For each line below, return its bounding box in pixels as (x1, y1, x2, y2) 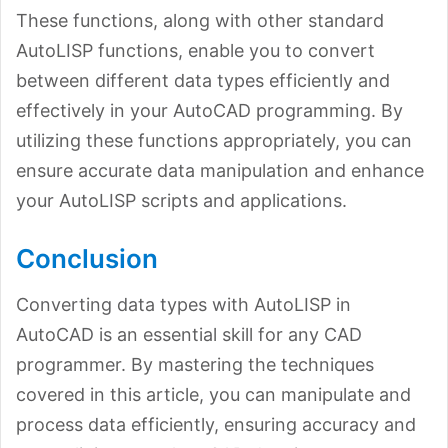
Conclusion (16, 242, 158, 274)
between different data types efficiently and (16, 69, 390, 91)
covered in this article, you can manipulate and (16, 383, 411, 405)
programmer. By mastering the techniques (16, 353, 374, 375)
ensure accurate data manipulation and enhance (16, 159, 424, 181)
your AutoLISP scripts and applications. (16, 189, 347, 211)
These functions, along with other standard (16, 9, 384, 31)
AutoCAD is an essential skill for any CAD (16, 323, 362, 345)
